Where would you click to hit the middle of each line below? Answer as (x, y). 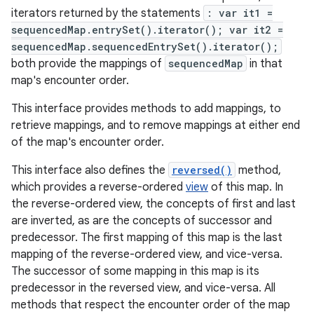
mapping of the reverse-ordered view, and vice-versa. (147, 254)
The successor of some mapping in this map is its (135, 271)
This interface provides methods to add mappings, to (146, 109)
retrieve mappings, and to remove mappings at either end (156, 125)
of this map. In (246, 187)
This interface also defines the (90, 170)
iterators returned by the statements (107, 13)
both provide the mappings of (88, 64)
